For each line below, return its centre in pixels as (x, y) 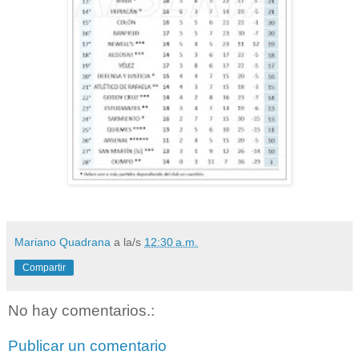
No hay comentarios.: (81, 311)
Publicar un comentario (87, 346)
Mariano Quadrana (63, 242)
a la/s (129, 242)
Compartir (44, 268)
